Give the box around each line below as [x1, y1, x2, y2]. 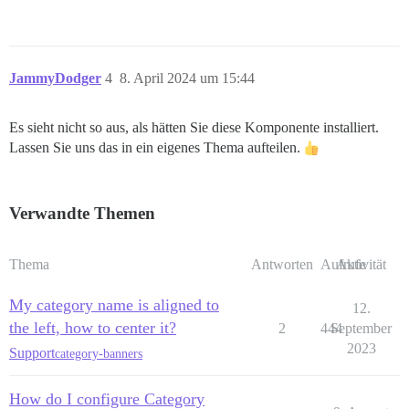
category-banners [55, 346, 142, 361]
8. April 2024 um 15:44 [120, 70, 255, 87]
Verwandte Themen [9, 204, 155, 224]
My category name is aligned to [9, 296, 219, 315]
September [330, 320, 392, 337]
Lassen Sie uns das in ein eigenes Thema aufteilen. [9, 140, 304, 156]
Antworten [250, 257, 313, 273]
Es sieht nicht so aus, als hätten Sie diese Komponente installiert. [9, 120, 379, 136]
